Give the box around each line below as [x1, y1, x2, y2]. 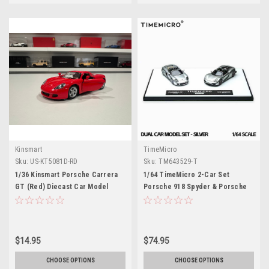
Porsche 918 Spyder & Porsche [144, 182, 247, 191]
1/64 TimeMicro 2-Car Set [144, 170, 229, 179]
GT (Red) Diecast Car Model [15, 182, 109, 191]
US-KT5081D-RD [30, 157, 78, 166]
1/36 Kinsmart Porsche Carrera [15, 170, 118, 179]
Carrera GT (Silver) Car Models [144, 194, 248, 203]
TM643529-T [159, 157, 198, 166]
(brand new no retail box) [15, 194, 98, 203]
